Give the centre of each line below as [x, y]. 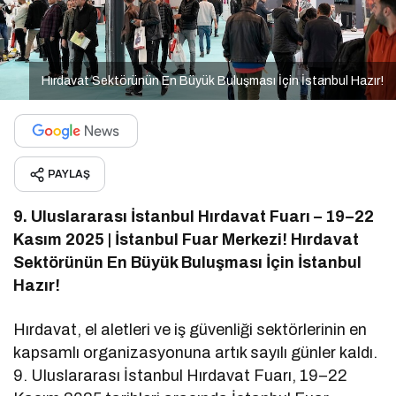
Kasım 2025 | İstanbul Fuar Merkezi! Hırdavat [187, 239]
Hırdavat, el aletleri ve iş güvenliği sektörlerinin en [190, 329]
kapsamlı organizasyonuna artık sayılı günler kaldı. [196, 352]
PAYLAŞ [69, 174]
